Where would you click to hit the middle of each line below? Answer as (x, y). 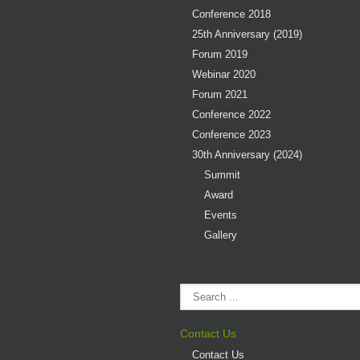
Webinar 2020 (224, 74)
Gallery (221, 235)
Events (221, 215)
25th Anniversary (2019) (247, 34)
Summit (222, 174)
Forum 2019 (220, 54)
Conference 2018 (231, 14)
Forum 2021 (220, 94)
